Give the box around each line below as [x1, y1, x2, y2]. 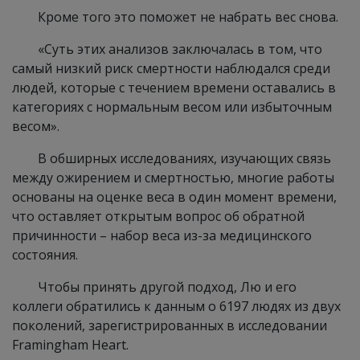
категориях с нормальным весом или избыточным [12, 98, 332, 116]
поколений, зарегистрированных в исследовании [12, 317, 327, 334]
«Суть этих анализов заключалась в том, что [38, 40, 322, 58]
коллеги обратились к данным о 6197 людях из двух [12, 297, 341, 315]
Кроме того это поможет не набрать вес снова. [38, 8, 338, 26]
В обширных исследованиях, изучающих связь [38, 149, 331, 167]
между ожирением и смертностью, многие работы [12, 169, 334, 186]
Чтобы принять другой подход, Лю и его [38, 278, 297, 296]
